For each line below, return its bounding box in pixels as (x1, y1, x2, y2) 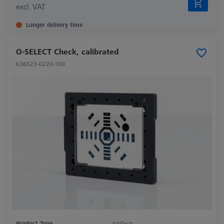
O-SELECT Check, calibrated (16, 46, 119, 57)
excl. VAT (16, 1, 45, 12)
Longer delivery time (26, 20, 82, 29)
